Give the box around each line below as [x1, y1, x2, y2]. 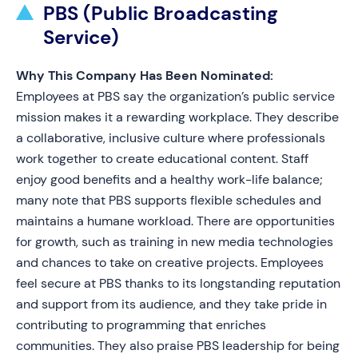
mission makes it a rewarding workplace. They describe [16, 109, 339, 125]
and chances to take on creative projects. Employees [16, 254, 324, 271]
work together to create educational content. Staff [16, 150, 308, 167]
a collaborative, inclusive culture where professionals [16, 129, 325, 146]
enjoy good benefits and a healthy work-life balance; [16, 171, 323, 188]
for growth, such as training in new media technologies [16, 233, 333, 250]
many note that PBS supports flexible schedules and [16, 192, 321, 209]
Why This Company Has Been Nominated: [16, 67, 273, 84]
